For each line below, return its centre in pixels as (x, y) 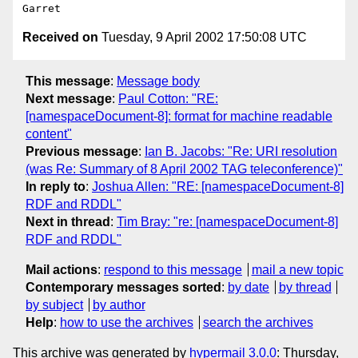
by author (119, 304)
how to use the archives (127, 322)
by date (249, 287)
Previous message (82, 151)
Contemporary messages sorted (123, 287)
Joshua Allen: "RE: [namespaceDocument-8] (218, 186)
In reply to (56, 186)
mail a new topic (297, 269)
